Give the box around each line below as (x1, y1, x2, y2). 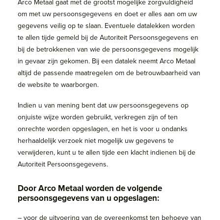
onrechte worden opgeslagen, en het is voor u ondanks (18, 124, 188, 134)
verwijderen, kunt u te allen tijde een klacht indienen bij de (18, 147, 195, 157)
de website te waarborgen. (18, 80, 99, 89)
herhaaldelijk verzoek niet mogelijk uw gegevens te (18, 136, 174, 145)
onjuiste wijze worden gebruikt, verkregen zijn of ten (18, 112, 178, 122)
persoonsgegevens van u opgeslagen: (18, 192, 159, 204)
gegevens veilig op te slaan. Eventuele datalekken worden (18, 21, 195, 30)
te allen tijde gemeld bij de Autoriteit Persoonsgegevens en (18, 32, 198, 42)
